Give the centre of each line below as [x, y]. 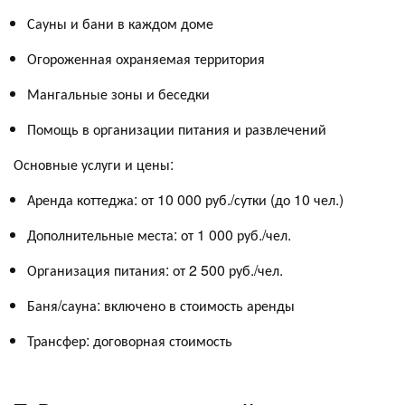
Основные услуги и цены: [94, 164]
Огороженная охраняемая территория [146, 58]
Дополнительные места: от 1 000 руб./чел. [159, 234]
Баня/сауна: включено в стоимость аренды [161, 305]
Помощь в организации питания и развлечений [177, 128]
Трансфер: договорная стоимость [130, 340]
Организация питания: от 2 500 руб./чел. [155, 269]
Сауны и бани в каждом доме [120, 23]
